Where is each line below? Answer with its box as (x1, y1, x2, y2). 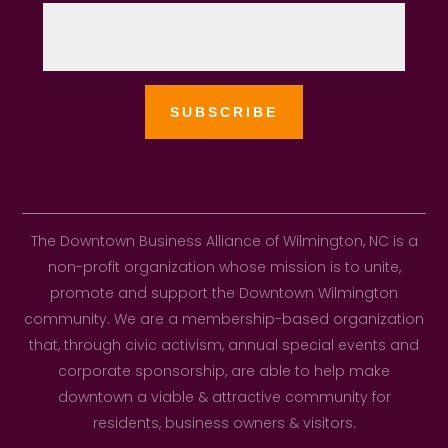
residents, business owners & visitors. (92, 412, 356, 433)
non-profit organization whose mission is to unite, (47, 256, 401, 277)
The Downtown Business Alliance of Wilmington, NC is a (30, 230, 418, 251)
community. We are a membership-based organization (24, 308, 424, 329)
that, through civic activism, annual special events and (29, 334, 419, 355)
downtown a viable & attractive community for (57, 386, 391, 407)
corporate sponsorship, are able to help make (58, 360, 390, 381)
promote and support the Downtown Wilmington (50, 282, 398, 303)
